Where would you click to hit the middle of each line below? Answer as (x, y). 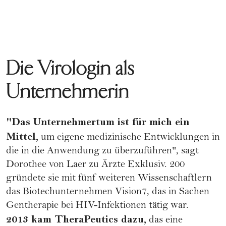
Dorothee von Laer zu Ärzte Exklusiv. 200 (95, 165)
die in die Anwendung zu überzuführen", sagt (102, 152)
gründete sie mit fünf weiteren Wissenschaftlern (109, 179)
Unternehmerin (68, 92)
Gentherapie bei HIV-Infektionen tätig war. (97, 206)
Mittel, (22, 137)
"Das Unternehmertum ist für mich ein (98, 122)
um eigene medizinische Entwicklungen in (129, 138)
